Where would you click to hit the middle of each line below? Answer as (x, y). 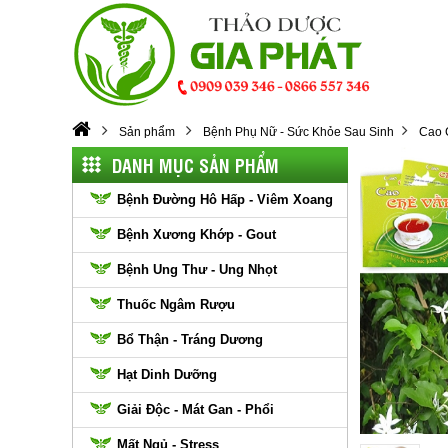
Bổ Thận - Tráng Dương (190, 339)
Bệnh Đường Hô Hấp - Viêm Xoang (225, 199)
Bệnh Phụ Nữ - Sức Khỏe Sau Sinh (298, 132)
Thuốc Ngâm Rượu (176, 304)
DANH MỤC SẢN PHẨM (195, 164)
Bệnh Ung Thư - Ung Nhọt (197, 269)
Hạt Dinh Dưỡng (167, 374)
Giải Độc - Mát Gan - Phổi (195, 409)
